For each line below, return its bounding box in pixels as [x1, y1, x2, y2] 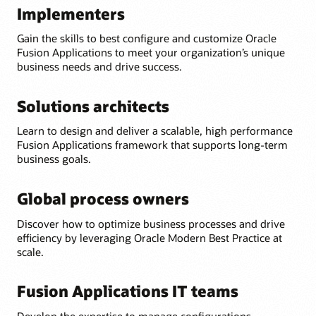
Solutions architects [17, 95, 169, 116]
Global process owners [17, 187, 189, 209]
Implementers [17, 2, 125, 24]
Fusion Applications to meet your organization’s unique [17, 45, 285, 60]
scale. [17, 244, 44, 259]
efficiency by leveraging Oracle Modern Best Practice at [17, 230, 282, 245]
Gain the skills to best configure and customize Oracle [17, 31, 276, 46]
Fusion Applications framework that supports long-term [17, 138, 288, 152]
